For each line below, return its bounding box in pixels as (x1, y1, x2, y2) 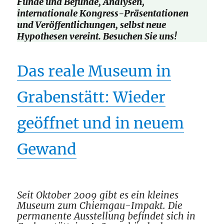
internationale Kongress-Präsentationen (17, 7, 189, 19)
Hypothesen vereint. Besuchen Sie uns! (17, 30, 177, 42)
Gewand (17, 139, 77, 158)
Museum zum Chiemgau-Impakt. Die (17, 199, 183, 211)
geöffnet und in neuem (17, 113, 184, 132)
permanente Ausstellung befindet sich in (17, 209, 196, 222)
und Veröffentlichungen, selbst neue (17, 19, 166, 31)
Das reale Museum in (17, 61, 171, 80)
